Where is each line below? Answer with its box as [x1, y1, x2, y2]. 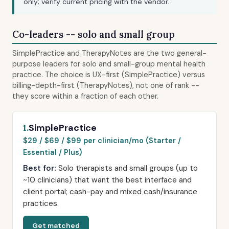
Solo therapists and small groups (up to [56, 163, 198, 173]
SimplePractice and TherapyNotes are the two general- [12, 49, 207, 58]
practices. [23, 198, 59, 209]
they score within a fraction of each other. [12, 91, 158, 101]
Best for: [23, 163, 56, 173]
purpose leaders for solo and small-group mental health [12, 59, 205, 68]
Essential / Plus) [23, 148, 82, 157]
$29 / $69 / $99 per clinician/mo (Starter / [23, 136, 181, 145]
